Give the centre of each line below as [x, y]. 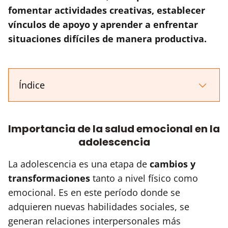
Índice [32, 85]
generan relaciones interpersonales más [94, 221]
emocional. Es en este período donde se [94, 192]
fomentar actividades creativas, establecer [107, 10]
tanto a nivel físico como [144, 178]
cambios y [173, 164]
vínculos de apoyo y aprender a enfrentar [103, 24]
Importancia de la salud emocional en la [114, 129]
